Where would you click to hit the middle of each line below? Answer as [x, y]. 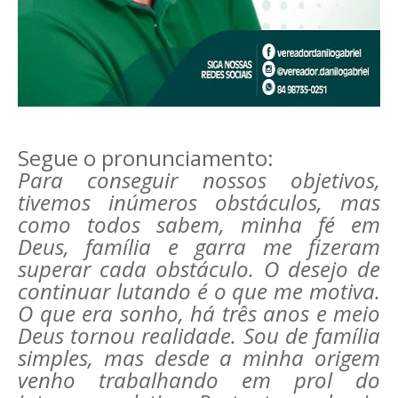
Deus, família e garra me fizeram [199, 247]
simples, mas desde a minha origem [199, 358]
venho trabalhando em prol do [199, 380]
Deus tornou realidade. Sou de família [199, 335]
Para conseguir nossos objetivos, [199, 180]
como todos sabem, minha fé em [199, 224]
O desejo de [322, 269]
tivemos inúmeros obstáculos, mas [199, 202]
